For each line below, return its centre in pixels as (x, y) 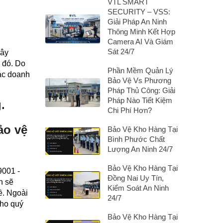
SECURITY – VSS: (139, 12)
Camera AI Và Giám (140, 42)
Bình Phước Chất (136, 139)
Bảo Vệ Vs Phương (139, 80)
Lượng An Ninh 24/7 (140, 149)
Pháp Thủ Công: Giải (141, 90)
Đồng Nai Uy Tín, (136, 178)
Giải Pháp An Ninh (137, 22)
